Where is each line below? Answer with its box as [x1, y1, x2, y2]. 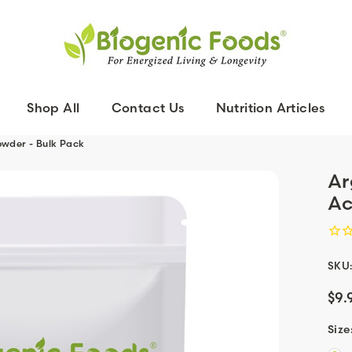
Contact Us [111, 99, 185, 115]
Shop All [27, 99, 80, 115]
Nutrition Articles [215, 99, 325, 115]
